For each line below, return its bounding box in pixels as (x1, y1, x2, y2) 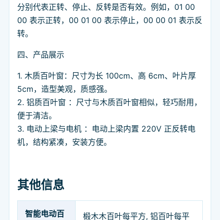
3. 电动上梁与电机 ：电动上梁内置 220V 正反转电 (17, 124, 195, 134)
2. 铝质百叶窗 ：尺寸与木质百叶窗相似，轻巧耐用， (17, 97, 202, 108)
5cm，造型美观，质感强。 (17, 84, 112, 94)
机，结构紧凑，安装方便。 (17, 137, 111, 147)
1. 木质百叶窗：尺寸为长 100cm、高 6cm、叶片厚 (17, 71, 196, 81)
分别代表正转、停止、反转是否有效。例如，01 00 (17, 2, 195, 12)
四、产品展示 (17, 50, 64, 60)
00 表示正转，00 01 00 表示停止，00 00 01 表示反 (17, 15, 202, 26)
